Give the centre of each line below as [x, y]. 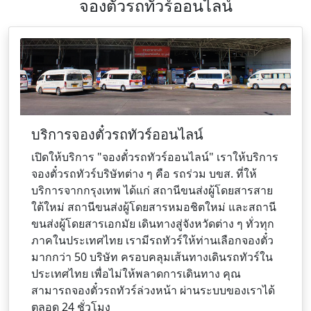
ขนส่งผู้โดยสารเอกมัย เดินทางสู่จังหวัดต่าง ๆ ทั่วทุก [153, 223]
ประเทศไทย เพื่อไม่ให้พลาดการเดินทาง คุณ [136, 273]
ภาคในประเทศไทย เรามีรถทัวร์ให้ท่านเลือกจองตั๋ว [152, 240]
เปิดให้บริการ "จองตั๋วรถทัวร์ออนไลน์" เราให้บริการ [155, 157]
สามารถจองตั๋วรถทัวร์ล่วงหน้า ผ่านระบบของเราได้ [153, 290]
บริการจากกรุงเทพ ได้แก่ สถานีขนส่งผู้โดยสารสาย [152, 190]
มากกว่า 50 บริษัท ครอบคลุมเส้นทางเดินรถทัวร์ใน [152, 257]
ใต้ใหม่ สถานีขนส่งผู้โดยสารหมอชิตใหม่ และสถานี [154, 207]
